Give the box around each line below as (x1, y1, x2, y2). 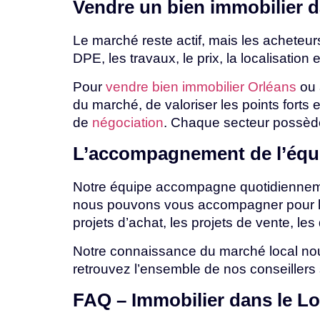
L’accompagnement (73, 144, 250, 164)
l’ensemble (134, 261, 204, 276)
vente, (256, 215, 297, 231)
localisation (241, 51, 313, 66)
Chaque (171, 114, 224, 130)
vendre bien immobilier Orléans (106, 79, 296, 94)
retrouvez (73, 261, 134, 276)
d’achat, (118, 215, 170, 231)
